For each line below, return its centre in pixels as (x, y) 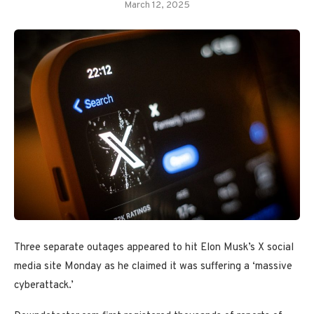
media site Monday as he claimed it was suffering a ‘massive (153, 266)
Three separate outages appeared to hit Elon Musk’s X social (154, 247)
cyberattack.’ (44, 285)
